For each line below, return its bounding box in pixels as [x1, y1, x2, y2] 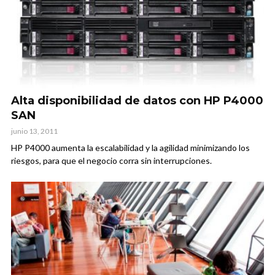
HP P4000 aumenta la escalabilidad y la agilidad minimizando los [11, 142, 250, 153]
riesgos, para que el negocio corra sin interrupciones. [11, 155, 212, 166]
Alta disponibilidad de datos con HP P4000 [11, 93, 263, 107]
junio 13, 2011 [11, 126, 58, 136]
